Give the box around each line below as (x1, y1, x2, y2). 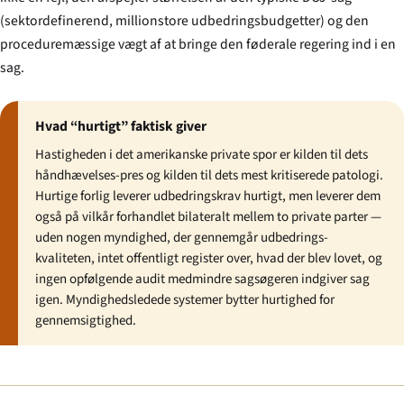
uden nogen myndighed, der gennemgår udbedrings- (35, 227, 329, 247)
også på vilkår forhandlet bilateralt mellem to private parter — (35, 207, 382, 226)
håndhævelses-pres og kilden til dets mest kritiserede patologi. (35, 165, 384, 185)
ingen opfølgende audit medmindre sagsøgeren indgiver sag (35, 269, 371, 289)
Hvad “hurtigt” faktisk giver (35, 116, 207, 137)
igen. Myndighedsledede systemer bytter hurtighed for (35, 289, 335, 309)
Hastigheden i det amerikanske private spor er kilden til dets (35, 144, 369, 164)
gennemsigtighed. (35, 310, 137, 330)
